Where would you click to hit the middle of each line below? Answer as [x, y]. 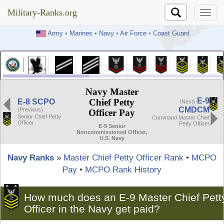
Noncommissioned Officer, [112, 132]
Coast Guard [171, 33]
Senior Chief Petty [39, 116]
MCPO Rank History [123, 169]
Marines [81, 33]
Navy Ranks [31, 157]
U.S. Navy [112, 138]
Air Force [133, 33]
